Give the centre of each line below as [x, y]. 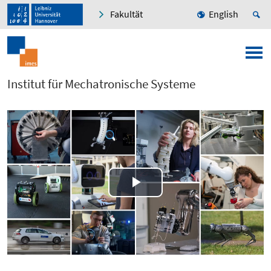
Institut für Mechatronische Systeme [101, 84]
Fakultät [126, 14]
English [224, 14]
